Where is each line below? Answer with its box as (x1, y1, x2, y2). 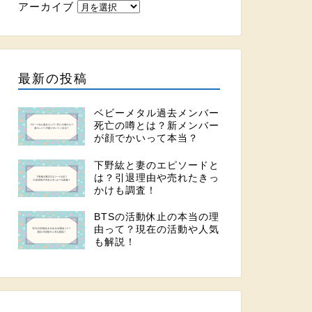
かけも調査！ (93, 185, 157, 196)
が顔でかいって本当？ (93, 133, 198, 144)
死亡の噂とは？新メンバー (93, 120, 219, 132)
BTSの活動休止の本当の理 (93, 212, 219, 223)
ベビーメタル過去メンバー (93, 108, 219, 119)
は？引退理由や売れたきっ (93, 172, 219, 183)
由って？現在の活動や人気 (93, 224, 219, 235)
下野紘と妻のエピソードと (93, 159, 219, 171)
